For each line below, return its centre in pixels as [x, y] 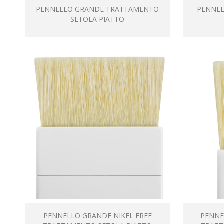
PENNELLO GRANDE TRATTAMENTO [98, 9]
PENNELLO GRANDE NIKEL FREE [97, 216]
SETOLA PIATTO [98, 19]
